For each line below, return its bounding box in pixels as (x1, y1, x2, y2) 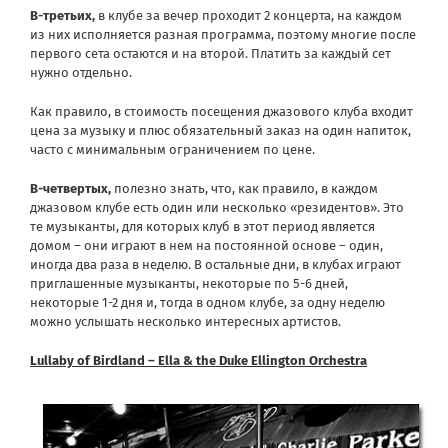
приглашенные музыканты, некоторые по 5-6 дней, (30, 275, 348, 291)
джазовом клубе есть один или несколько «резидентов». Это (30, 199, 404, 215)
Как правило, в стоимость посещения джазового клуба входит (30, 103, 413, 119)
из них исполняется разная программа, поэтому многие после (30, 26, 416, 42)
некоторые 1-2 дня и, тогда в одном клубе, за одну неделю (30, 294, 385, 310)
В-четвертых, (30, 180, 111, 196)
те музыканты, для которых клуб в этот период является (30, 218, 375, 234)
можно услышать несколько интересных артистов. (30, 313, 341, 329)
